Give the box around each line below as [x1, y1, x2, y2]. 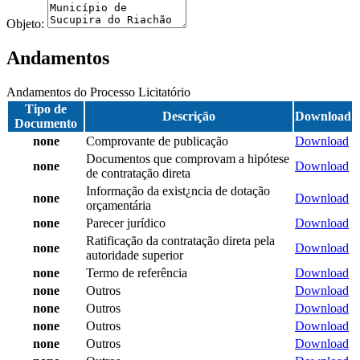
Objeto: [6, 16, 47, 31]
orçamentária [86, 198, 151, 212]
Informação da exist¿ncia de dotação [86, 183, 270, 198]
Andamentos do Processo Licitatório [6, 84, 190, 99]
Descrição [162, 108, 215, 123]
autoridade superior [86, 247, 183, 262]
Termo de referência [86, 265, 187, 280]
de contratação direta [86, 166, 190, 180]
